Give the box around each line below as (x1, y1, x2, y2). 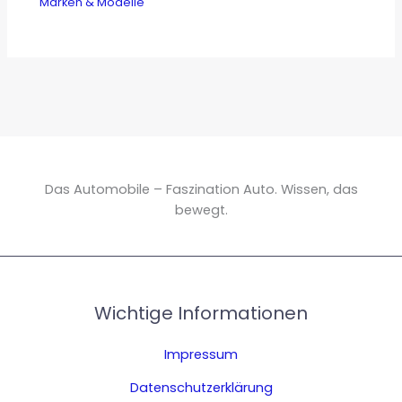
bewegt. (174, 200, 228, 219)
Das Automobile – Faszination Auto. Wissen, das (44, 179, 358, 198)
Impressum (164, 345, 238, 363)
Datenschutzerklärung (129, 379, 273, 398)
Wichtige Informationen (94, 300, 308, 326)
